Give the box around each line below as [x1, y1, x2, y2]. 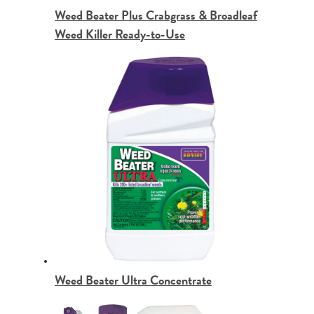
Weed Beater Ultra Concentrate [55, 270, 212, 289]
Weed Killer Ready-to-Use [55, 24, 185, 43]
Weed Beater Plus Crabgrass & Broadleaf [55, 5, 257, 25]
